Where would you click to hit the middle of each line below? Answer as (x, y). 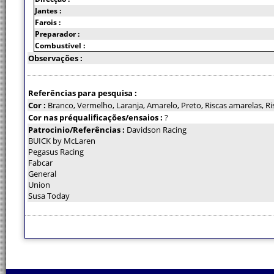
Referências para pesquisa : (83, 93)
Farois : (48, 22)
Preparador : (57, 34)
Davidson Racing (157, 130)
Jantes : (48, 11)
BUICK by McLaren (62, 141)
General (42, 174)
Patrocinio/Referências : (77, 130)
